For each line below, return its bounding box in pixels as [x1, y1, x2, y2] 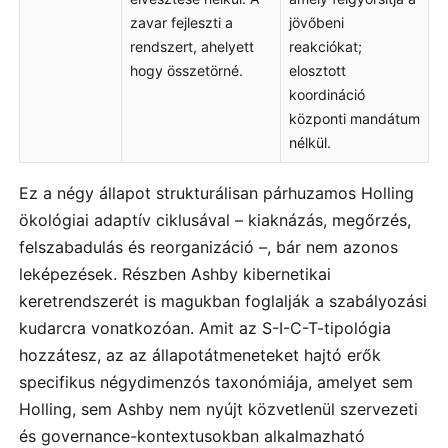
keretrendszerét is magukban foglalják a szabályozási [19, 291, 427, 312]
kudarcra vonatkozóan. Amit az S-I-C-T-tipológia [19, 318, 391, 339]
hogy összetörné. [129, 62, 243, 80]
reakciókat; [288, 38, 362, 56]
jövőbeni [288, 14, 344, 32]
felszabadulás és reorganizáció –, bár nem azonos [19, 237, 398, 258]
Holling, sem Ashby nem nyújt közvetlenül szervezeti [19, 399, 418, 420]
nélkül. [288, 134, 331, 152]
